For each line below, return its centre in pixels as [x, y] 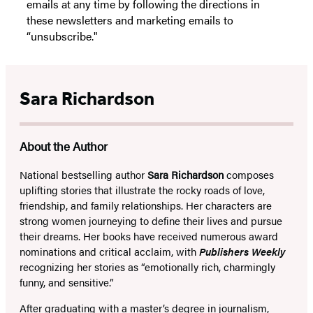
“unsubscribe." [62, 36]
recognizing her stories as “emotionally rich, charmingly [147, 266]
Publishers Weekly [242, 251]
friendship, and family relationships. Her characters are [146, 205]
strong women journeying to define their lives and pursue [151, 220]
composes [249, 174]
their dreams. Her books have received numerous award [149, 235]
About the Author [64, 146]
